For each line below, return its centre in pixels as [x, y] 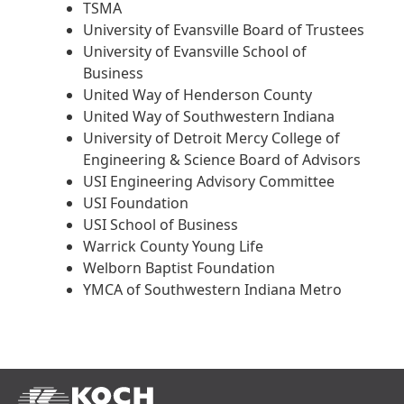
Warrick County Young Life [173, 247]
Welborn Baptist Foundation [179, 268]
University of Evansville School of [195, 52]
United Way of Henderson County [197, 95]
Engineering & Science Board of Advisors [222, 160]
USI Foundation [136, 203]
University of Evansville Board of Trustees [224, 30]
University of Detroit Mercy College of [211, 138]
